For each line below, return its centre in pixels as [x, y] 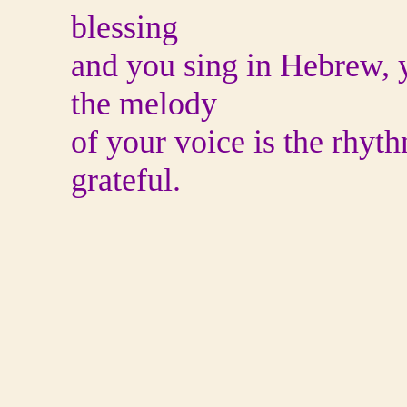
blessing [124, 27]
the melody [144, 104]
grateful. [126, 180]
